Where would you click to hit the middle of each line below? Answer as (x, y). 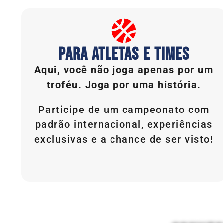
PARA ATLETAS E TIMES (124, 54)
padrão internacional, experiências (124, 124)
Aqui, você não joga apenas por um (124, 69)
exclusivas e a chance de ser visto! (124, 139)
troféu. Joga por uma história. (124, 84)
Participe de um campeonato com (124, 109)
